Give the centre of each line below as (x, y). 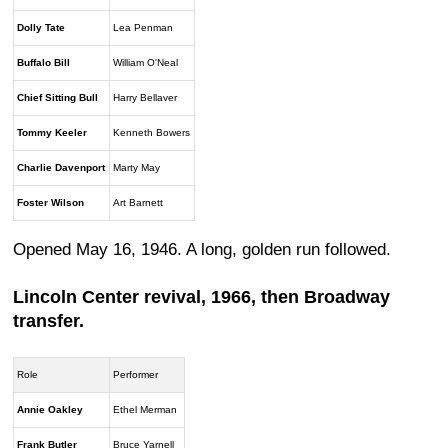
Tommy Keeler (52, 132)
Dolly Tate (41, 27)
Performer (136, 375)
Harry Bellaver (145, 97)
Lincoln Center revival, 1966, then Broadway (201, 297)
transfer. (48, 321)
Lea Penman (143, 27)
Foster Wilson (51, 202)
